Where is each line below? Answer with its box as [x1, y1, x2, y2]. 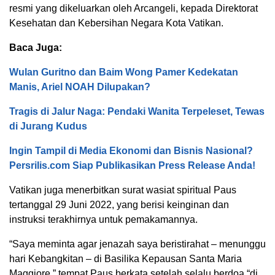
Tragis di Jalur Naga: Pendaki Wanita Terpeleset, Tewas [9, 106, 265, 117]
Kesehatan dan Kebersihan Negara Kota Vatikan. [9, 17, 223, 28]
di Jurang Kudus [9, 120, 87, 131]
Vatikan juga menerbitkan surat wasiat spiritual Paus [9, 184, 236, 195]
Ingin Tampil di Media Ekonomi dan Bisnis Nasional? [9, 145, 253, 156]
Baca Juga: [9, 42, 62, 53]
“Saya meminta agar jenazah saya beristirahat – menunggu [9, 238, 266, 249]
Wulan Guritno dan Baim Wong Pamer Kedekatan [9, 66, 238, 77]
